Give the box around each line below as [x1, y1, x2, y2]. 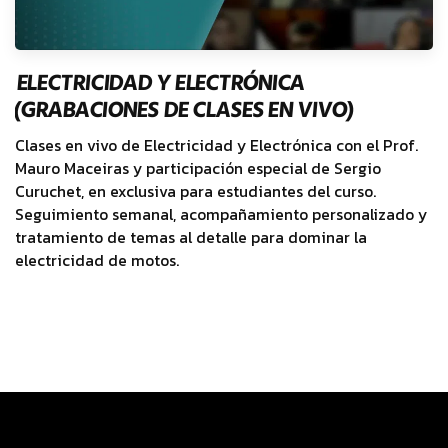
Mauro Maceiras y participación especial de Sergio [15, 156, 381, 180]
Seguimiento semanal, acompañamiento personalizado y [15, 202, 427, 226]
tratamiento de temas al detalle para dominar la [15, 225, 367, 249]
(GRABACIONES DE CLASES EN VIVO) [12, 91, 354, 128]
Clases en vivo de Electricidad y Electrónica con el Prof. [15, 133, 418, 157]
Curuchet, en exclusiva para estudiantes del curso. [15, 179, 376, 203]
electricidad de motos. [15, 248, 179, 272]
